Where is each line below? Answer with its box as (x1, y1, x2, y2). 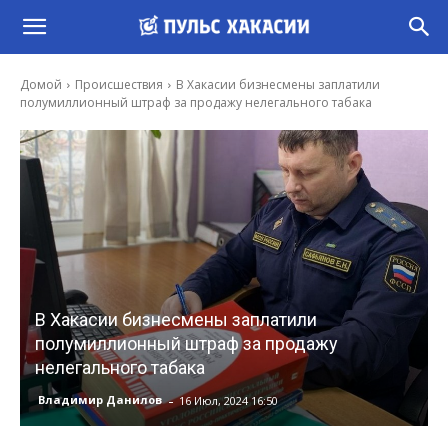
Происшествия (75, 76, 163, 93)
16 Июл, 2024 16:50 (179, 392, 278, 408)
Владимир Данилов (38, 392, 162, 408)
